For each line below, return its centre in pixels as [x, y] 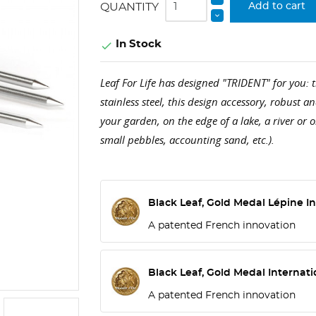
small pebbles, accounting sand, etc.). [187, 140]
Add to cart [277, 6]
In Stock [137, 44]
